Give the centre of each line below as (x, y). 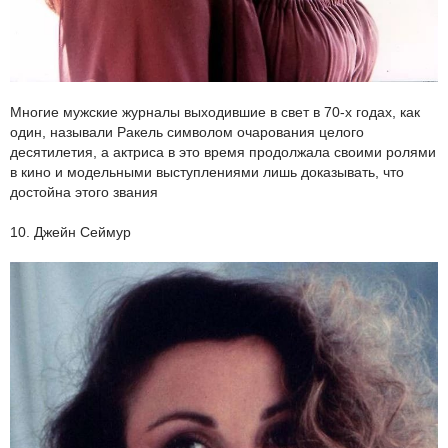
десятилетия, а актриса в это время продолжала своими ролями (223, 151)
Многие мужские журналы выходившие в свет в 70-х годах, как (215, 111)
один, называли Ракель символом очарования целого (187, 131)
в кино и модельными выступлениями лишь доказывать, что (207, 171)
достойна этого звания (84, 191)
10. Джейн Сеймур (70, 231)
